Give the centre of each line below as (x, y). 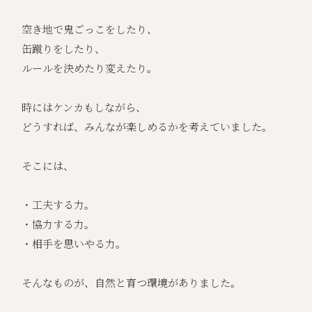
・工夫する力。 (58, 205)
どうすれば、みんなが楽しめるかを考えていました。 (147, 127)
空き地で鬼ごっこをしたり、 (90, 29)
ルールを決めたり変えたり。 (90, 68)
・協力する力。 (58, 224)
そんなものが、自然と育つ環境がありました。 (132, 283)
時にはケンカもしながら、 (84, 107)
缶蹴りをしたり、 (64, 49)
